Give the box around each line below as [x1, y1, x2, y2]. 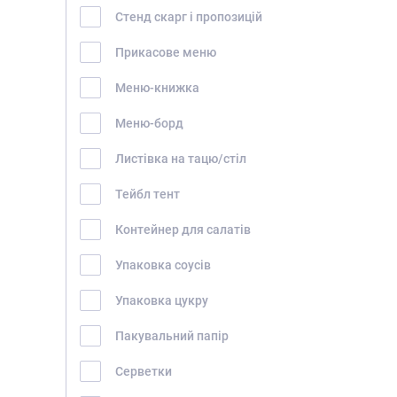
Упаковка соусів [115, 257, 211, 272]
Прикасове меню [115, 44, 216, 59]
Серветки [115, 363, 172, 378]
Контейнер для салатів [115, 222, 251, 237]
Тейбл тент [115, 186, 180, 201]
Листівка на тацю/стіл [115, 151, 246, 166]
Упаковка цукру [115, 292, 208, 307]
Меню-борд [115, 115, 183, 130]
